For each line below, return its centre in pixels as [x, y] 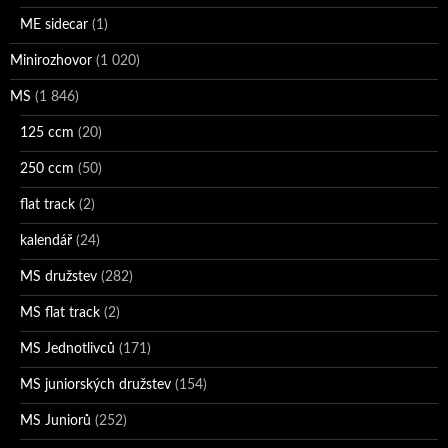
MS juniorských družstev [95, 384]
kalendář [46, 240]
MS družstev [58, 276]
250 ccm [47, 168]
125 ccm [47, 132]
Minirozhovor [51, 60]
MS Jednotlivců [67, 348]
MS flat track [60, 312]
